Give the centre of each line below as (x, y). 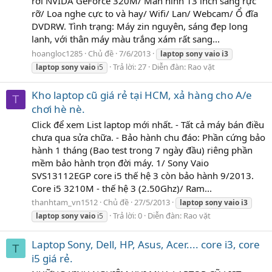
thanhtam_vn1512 (65, 202)
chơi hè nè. (58, 109)
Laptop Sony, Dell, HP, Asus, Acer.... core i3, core (146, 244)
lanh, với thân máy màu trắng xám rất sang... (126, 39)
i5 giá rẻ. (52, 258)
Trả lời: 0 (127, 216)
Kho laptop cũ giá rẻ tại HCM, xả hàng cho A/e (142, 95)
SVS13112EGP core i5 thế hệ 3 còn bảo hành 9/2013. (143, 175)
